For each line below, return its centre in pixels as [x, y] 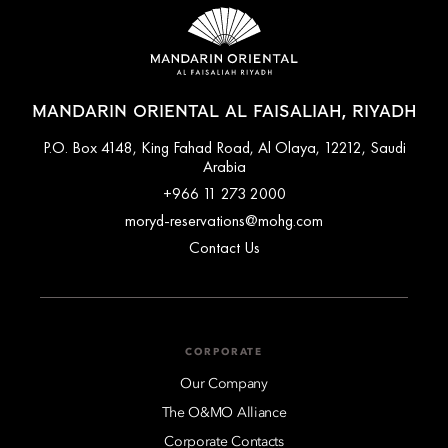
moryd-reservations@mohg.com [224, 220]
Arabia [224, 166]
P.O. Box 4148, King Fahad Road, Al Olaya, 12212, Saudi [224, 147]
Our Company [224, 383]
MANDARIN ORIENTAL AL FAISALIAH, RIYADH [224, 111]
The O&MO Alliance [224, 412]
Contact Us [224, 247]
